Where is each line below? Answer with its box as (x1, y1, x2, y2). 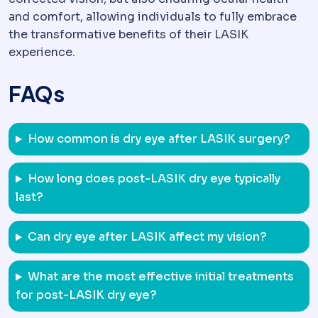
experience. (9, 45, 75, 60)
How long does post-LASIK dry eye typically (27, 171, 280, 187)
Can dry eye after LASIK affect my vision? (27, 229, 267, 245)
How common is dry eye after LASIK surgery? (27, 131, 290, 147)
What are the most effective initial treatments (27, 269, 294, 285)
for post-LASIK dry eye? (16, 287, 157, 303)
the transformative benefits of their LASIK (9, 27, 248, 43)
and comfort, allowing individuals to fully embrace (9, 9, 297, 25)
